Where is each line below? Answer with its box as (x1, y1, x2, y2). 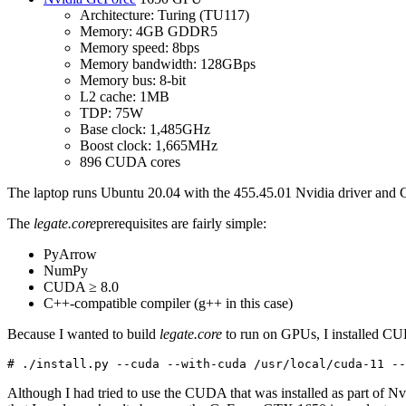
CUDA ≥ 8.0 (43, 279, 119, 295)
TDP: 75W (80, 105, 143, 121)
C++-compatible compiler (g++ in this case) (43, 295, 293, 312)
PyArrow (43, 246, 97, 263)
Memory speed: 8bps (80, 40, 199, 56)
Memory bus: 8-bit (80, 72, 186, 89)
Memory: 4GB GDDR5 (80, 24, 217, 40)
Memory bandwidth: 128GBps (80, 56, 256, 72)
